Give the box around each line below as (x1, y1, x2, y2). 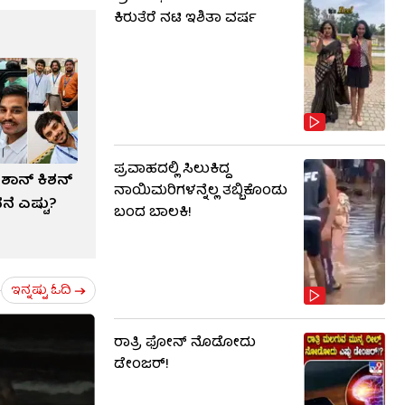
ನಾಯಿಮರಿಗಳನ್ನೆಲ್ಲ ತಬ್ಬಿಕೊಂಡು (114, 180, 287, 204)
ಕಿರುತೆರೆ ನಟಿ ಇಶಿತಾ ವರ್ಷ (114, 6, 257, 31)
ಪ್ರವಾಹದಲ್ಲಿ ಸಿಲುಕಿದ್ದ (114, 158, 230, 183)
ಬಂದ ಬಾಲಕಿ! (114, 202, 192, 226)
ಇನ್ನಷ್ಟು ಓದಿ (11, 279, 71, 302)
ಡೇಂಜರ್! (114, 353, 169, 377)
